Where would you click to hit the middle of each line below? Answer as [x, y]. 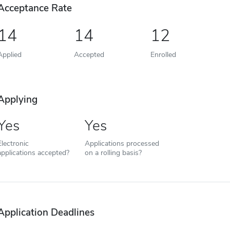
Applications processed [122, 143]
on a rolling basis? [113, 152]
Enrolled [163, 54]
